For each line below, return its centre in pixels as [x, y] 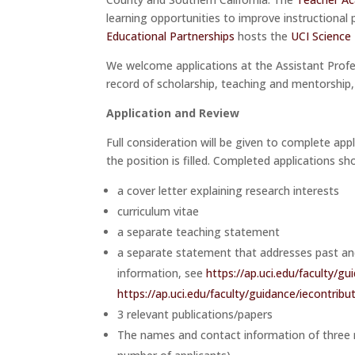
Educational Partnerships [171, 36]
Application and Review [173, 113]
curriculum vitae [158, 211]
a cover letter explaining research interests [229, 190]
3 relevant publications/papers [195, 314]
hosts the [263, 36]
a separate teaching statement [199, 231]
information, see [162, 273]
